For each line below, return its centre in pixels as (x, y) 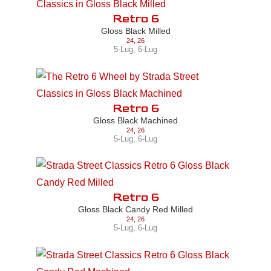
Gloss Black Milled (135, 31)
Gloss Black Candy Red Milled (135, 210)
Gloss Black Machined (135, 120)
